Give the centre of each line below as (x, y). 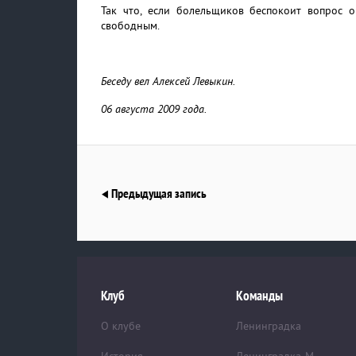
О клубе (121, 326)
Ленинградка (269, 326)
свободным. (130, 25)
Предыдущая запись (158, 193)
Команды (259, 296)
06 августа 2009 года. (154, 109)
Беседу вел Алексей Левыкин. (168, 81)
